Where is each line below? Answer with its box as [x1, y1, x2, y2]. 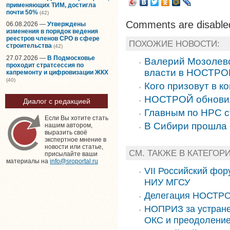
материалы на [6, 158, 50, 165]
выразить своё [45, 129, 87, 137]
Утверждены [47, 21, 86, 28]
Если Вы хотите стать [45, 114, 108, 122]
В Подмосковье [47, 54, 95, 62]
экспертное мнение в [45, 136, 106, 144]
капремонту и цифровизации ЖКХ [6, 68, 108, 76]
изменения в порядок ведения [6, 28, 98, 35]
